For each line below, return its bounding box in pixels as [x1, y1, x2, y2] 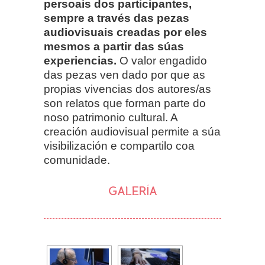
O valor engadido [117, 54, 207, 67]
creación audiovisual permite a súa [44, 125, 221, 138]
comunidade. [44, 153, 110, 166]
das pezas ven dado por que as [44, 68, 205, 81]
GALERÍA [108, 185, 157, 199]
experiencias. [44, 54, 117, 67]
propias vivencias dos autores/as [44, 82, 211, 95]
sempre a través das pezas [44, 11, 189, 24]
